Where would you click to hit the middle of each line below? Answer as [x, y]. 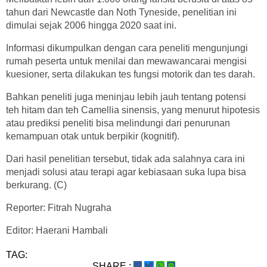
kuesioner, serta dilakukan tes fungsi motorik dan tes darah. [131, 74]
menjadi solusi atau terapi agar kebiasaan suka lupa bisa [126, 172]
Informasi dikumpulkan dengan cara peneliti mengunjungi [127, 48]
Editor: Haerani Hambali [57, 231]
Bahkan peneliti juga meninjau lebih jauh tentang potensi [126, 97]
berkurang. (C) [36, 185]
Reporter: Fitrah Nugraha [59, 208]
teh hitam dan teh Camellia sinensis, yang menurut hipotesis [133, 110]
